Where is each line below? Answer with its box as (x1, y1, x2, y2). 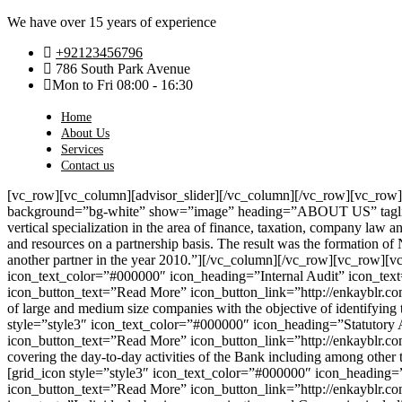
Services (61, 143, 103, 156)
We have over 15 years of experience (7, 14, 216, 30)
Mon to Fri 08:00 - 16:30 (52, 77, 193, 92)
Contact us (61, 159, 114, 172)
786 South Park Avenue (52, 61, 190, 76)
